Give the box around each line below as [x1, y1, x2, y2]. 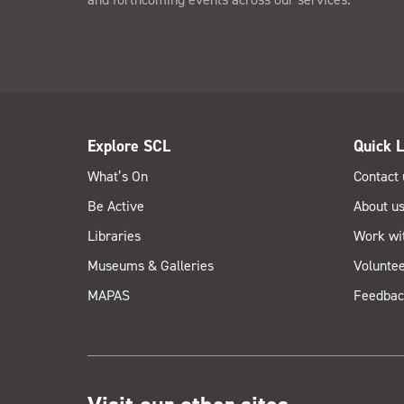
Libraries [87, 225, 141, 245]
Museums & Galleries [87, 255, 214, 275]
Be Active [87, 196, 144, 216]
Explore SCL [87, 134, 170, 157]
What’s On [87, 166, 148, 186]
